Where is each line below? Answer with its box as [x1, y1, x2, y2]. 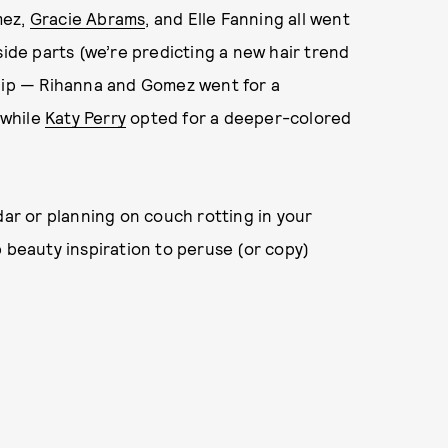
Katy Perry [45, 107, 126, 127]
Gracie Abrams [29, 8, 146, 28]
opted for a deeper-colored [126, 107, 352, 127]
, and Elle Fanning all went [145, 8, 350, 28]
